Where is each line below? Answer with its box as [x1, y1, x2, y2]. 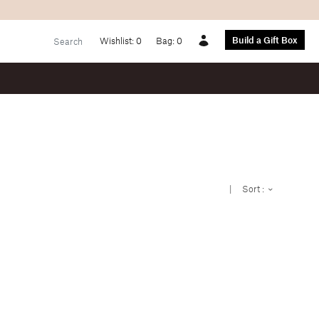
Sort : [242, 183, 266, 194]
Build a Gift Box [232, 34, 298, 46]
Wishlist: [100, 35, 136, 46]
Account [196, 48, 229, 59]
